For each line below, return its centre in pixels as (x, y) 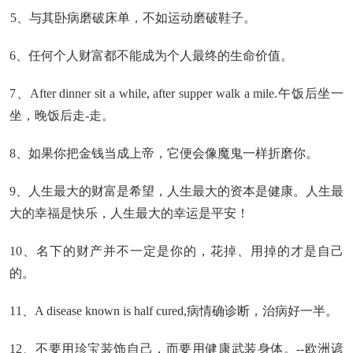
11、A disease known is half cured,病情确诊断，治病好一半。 (174, 311)
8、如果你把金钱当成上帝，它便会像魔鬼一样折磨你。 (164, 153)
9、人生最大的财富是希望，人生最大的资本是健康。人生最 (176, 191)
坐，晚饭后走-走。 (62, 115)
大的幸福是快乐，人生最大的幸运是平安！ (129, 213)
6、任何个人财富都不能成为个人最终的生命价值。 (151, 56)
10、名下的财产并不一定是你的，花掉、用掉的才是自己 (176, 251)
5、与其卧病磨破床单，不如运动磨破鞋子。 (133, 18)
